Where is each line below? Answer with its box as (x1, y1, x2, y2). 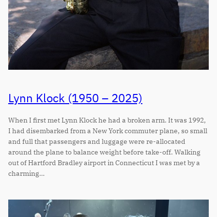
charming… (8, 168, 45, 178)
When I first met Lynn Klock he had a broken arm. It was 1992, (8, 115, 206, 124)
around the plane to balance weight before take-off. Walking (8, 147, 201, 156)
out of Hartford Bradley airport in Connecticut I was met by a (8, 157, 200, 167)
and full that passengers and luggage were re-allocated (8, 136, 186, 146)
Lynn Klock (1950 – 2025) (8, 90, 142, 106)
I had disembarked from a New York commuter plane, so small (8, 125, 207, 135)
